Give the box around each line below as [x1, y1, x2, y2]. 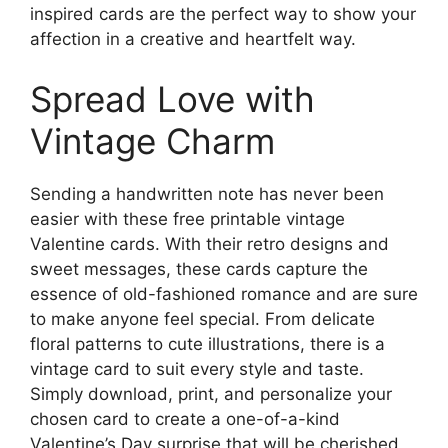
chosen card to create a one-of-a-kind [30, 408, 340, 429]
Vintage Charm [30, 119, 275, 162]
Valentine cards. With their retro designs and [30, 233, 389, 254]
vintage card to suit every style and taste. [30, 358, 364, 379]
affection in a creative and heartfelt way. [30, 29, 356, 49]
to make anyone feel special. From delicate [30, 308, 375, 329]
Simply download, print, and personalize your [30, 383, 392, 404]
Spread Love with [30, 77, 315, 120]
